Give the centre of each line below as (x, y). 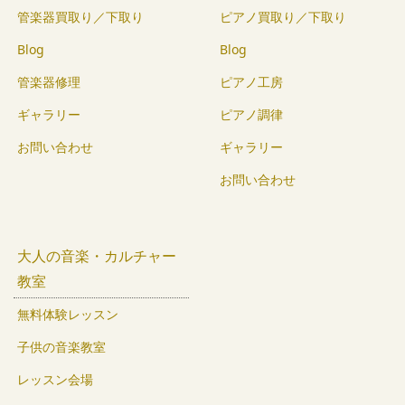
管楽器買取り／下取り (80, 16)
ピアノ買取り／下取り (283, 16)
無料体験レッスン (68, 314)
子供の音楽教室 (61, 346)
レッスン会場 (55, 379)
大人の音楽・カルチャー (97, 255)
